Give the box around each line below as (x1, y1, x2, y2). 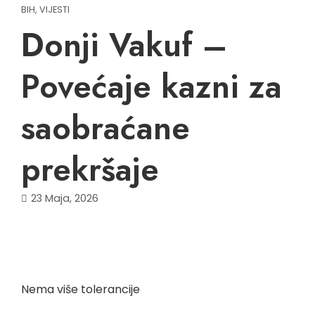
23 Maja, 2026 (31, 191, 98, 205)
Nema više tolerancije (21, 281, 140, 297)
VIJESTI (39, 3, 70, 15)
